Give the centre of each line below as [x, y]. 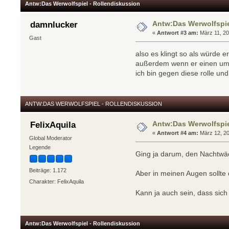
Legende [40, 147]
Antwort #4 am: [178, 133]
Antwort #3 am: [178, 32]
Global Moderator [50, 138]
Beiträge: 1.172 [48, 170]
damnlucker [54, 25]
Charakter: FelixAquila [56, 181]
